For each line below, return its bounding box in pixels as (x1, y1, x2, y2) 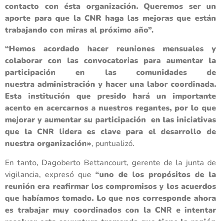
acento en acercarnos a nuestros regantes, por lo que (5, 103, 216, 114)
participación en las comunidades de (5, 67, 216, 78)
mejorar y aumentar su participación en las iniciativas (5, 114, 216, 126)
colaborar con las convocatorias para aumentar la (5, 55, 216, 67)
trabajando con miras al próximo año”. (5, 24, 153, 36)
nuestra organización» (5, 138, 91, 149)
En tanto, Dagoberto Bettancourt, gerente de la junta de (5, 157, 216, 168)
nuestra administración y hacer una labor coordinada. (5, 79, 216, 90)
